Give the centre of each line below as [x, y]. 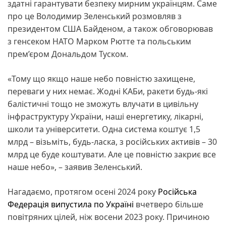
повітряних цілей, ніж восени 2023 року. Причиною [108, 217]
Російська [177, 191]
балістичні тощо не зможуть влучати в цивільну [103, 104]
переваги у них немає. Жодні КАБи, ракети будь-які [108, 91]
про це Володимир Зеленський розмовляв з [95, 16]
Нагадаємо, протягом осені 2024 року [83, 191]
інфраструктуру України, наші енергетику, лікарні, [105, 116]
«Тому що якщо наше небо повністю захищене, [101, 78]
